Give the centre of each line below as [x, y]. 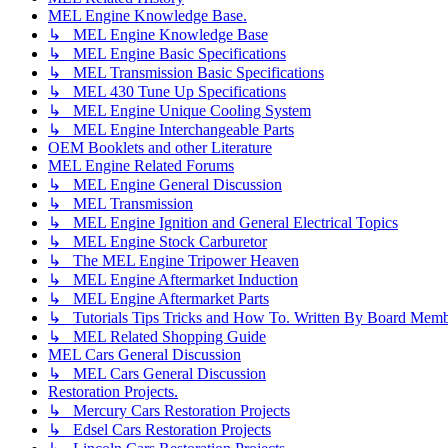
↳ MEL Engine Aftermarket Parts [158, 298]
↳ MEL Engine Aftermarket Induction [173, 279]
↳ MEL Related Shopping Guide [157, 336]
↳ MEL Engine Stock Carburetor [157, 241]
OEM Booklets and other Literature [160, 147]
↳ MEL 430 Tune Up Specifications [167, 91]
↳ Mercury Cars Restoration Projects [169, 410]
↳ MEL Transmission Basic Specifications [186, 72]
